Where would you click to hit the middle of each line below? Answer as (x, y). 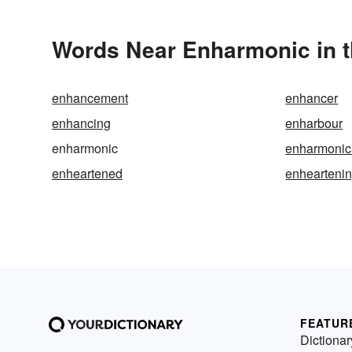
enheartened (87, 173)
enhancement (90, 97)
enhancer (312, 97)
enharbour (314, 123)
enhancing (81, 123)
